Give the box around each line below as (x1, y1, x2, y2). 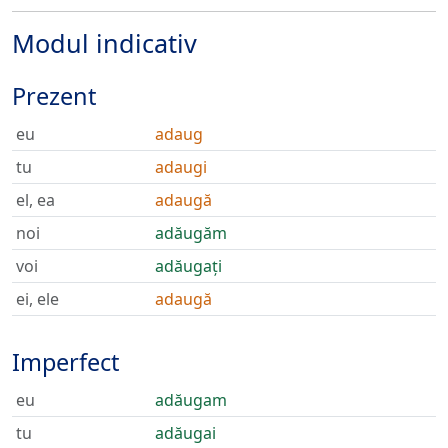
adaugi (155, 156, 207, 178)
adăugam (155, 389, 227, 411)
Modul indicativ (12, 26, 197, 60)
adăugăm (155, 222, 227, 244)
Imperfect (12, 346, 119, 378)
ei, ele (16, 288, 59, 310)
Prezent (12, 80, 96, 112)
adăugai (155, 422, 216, 444)
